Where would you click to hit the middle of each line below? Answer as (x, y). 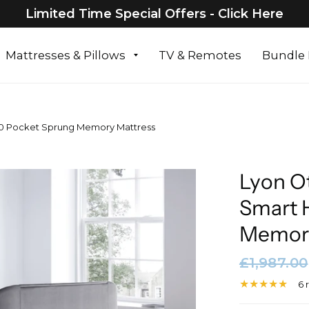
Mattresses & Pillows (65, 55)
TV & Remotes (200, 55)
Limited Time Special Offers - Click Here (154, 14)
